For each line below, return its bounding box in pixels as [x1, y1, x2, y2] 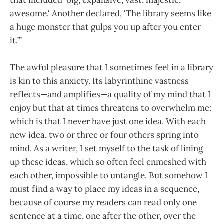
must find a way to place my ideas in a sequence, [10, 183, 199, 195]
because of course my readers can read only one [10, 197, 197, 208]
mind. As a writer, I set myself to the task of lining [10, 143, 203, 154]
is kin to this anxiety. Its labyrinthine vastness [10, 75, 189, 87]
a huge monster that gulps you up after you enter [10, 21, 201, 32]
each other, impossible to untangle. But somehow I [10, 170, 208, 181]
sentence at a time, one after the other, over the [10, 210, 196, 222]
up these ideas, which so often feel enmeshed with [10, 156, 206, 168]
